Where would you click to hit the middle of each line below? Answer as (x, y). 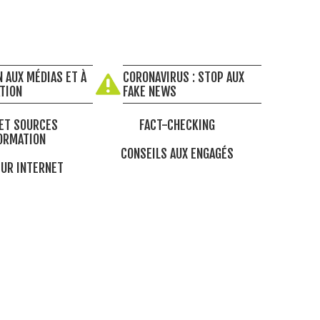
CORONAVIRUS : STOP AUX (184, 77)
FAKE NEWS (150, 92)
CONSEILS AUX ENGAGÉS (177, 153)
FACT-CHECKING (177, 125)
